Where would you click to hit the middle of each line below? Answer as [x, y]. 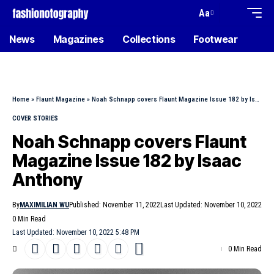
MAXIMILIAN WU [44, 205]
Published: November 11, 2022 [115, 205]
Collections [149, 39]
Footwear [216, 39]
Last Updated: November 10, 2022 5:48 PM [76, 232]
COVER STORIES [35, 118]
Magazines [78, 39]
